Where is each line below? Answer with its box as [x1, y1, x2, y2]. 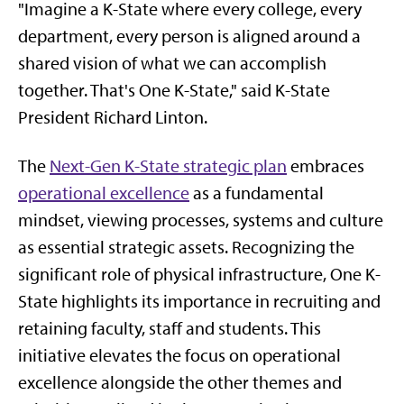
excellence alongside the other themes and [18, 372, 342, 393]
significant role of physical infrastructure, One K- [18, 263, 381, 285]
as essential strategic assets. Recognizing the [18, 236, 354, 258]
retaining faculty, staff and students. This [18, 317, 321, 339]
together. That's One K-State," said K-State [18, 79, 330, 101]
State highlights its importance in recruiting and [18, 290, 381, 312]
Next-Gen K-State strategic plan [50, 155, 287, 177]
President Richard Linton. [18, 106, 207, 128]
